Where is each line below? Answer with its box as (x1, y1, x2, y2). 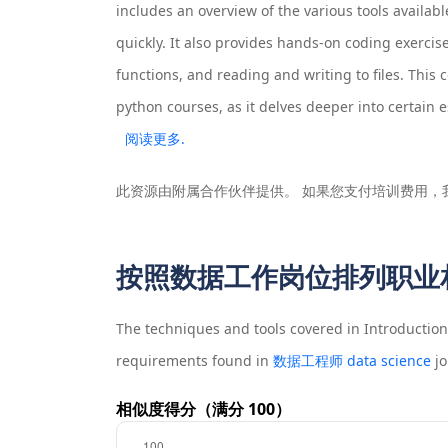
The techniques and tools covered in (115, 319, 364, 339)
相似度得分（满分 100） (115, 398, 291, 421)
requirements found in (115, 351, 273, 371)
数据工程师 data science (272, 351, 431, 371)
